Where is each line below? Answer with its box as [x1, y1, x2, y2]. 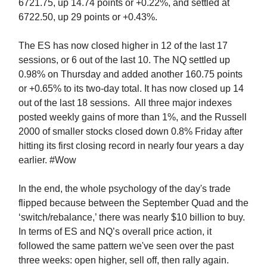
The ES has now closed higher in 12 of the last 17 [18, 41, 228, 51]
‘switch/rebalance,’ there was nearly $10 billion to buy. [18, 212, 245, 222]
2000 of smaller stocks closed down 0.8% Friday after [18, 126, 243, 136]
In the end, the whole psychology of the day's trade [18, 184, 231, 194]
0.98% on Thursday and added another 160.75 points [18, 69, 243, 79]
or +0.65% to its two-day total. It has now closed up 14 [18, 83, 244, 94]
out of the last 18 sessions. [18, 98, 132, 108]
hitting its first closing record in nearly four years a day [18, 141, 244, 151]
